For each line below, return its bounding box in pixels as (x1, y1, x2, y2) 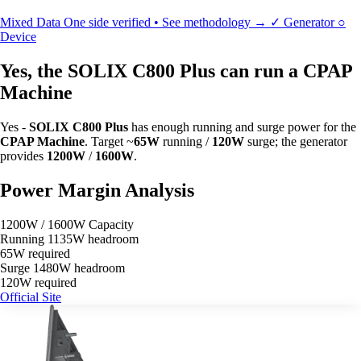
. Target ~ (85, 134, 134, 148)
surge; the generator (244, 134, 347, 148)
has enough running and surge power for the (128, 119, 356, 134)
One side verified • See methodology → (64, 15, 270, 29)
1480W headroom (33, 260, 125, 275)
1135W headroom (48, 231, 139, 246)
